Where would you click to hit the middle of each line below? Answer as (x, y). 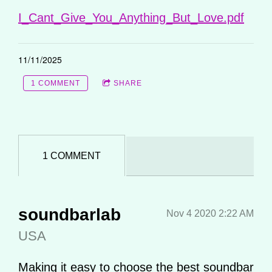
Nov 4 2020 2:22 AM (210, 213)
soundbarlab (70, 214)
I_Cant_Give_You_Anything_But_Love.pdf (131, 17)
